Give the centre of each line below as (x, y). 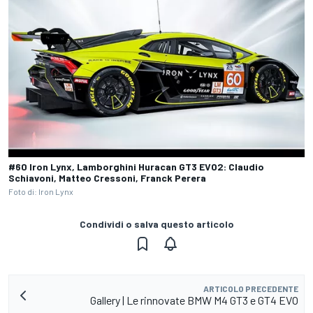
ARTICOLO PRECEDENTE (251, 288)
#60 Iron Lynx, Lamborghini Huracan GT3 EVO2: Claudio (136, 166)
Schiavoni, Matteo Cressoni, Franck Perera (107, 177)
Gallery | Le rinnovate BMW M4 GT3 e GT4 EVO (194, 300)
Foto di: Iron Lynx (41, 191)
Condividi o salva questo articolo (156, 224)
